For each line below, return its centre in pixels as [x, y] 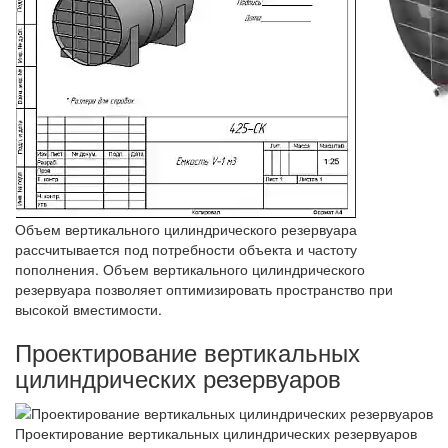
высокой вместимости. [88, 308]
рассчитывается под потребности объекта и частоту [186, 248]
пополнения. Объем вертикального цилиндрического [190, 268]
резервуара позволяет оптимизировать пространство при [204, 288]
